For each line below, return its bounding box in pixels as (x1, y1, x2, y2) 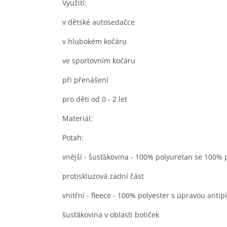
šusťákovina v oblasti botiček (62, 209, 159, 219)
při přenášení (62, 74, 108, 85)
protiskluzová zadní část (62, 171, 144, 181)
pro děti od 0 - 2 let (62, 94, 127, 104)
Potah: (62, 132, 84, 142)
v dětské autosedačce (62, 17, 135, 27)
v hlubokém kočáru (62, 36, 127, 46)
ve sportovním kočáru (62, 55, 135, 65)
